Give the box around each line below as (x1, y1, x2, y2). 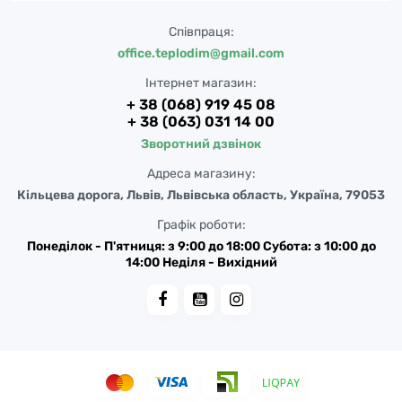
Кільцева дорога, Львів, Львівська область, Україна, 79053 (17, 188, 385, 203)
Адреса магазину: (146, 166, 256, 181)
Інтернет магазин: (145, 75, 257, 91)
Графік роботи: (156, 217, 246, 232)
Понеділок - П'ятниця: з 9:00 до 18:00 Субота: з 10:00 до (26, 239, 376, 254)
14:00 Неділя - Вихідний (125, 255, 277, 270)
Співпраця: (168, 24, 234, 39)
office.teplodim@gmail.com (118, 46, 284, 61)
